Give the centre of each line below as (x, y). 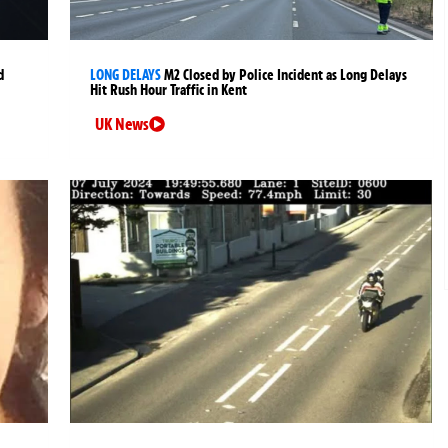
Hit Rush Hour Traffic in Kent (169, 90)
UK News (122, 124)
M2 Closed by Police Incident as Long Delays (286, 75)
